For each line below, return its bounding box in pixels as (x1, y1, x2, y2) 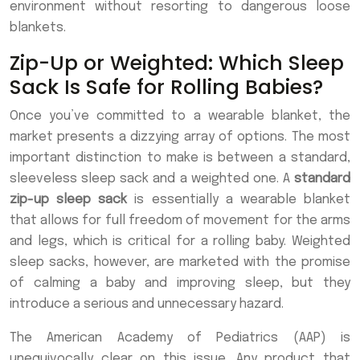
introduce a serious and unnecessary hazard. (10, 297, 284, 311)
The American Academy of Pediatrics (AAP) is (10, 330, 350, 345)
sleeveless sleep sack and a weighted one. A (10, 171, 294, 186)
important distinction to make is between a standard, (10, 150, 350, 165)
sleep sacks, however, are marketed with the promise (10, 255, 350, 269)
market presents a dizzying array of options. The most (10, 129, 350, 144)
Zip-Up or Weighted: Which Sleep (10, 48, 344, 77)
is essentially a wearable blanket (127, 192, 351, 207)
